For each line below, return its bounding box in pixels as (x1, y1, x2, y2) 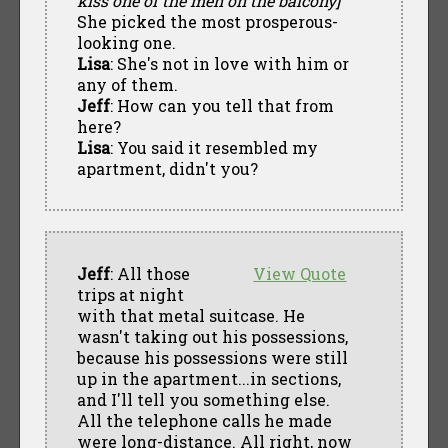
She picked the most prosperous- (76, 10, 338, 32)
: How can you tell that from (109, 94, 334, 116)
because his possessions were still (76, 346, 348, 368)
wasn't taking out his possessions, (76, 325, 348, 347)
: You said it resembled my (109, 136, 318, 158)
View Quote (253, 262, 347, 284)
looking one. (76, 31, 176, 53)
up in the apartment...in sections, (76, 367, 341, 389)
